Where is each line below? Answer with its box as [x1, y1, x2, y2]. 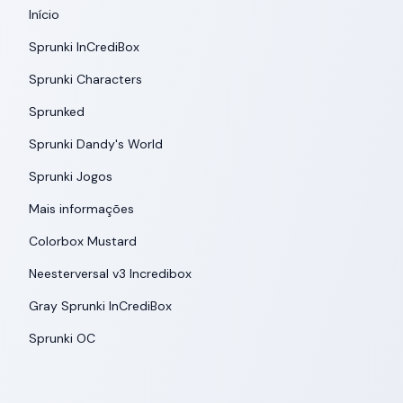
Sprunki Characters [29, 71, 142, 87]
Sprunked [29, 103, 85, 120]
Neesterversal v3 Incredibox [29, 265, 192, 282]
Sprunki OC [29, 330, 95, 346]
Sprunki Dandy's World [29, 136, 163, 152]
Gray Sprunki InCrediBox [29, 298, 172, 314]
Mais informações [29, 201, 134, 217]
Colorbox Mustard [29, 233, 137, 249]
